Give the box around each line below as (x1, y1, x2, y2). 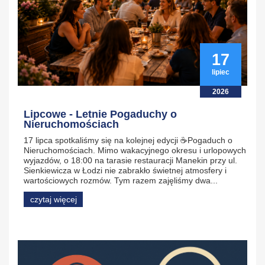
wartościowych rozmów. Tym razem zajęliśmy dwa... (24, 175, 218, 185)
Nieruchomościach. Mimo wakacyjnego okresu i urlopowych (24, 145, 246, 155)
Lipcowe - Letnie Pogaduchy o (24, 108, 177, 120)
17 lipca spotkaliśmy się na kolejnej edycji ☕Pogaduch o (24, 135, 232, 145)
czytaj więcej (30, 194, 77, 204)
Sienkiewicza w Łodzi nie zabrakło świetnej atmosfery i (24, 165, 227, 175)
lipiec (212, 67, 230, 76)
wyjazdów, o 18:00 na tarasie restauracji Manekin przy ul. (24, 155, 237, 165)
